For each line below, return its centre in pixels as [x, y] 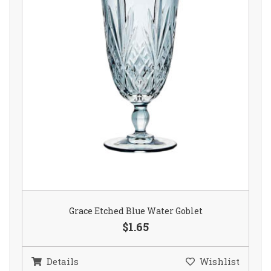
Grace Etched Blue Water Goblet [135, 211]
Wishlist [220, 262]
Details [63, 262]
